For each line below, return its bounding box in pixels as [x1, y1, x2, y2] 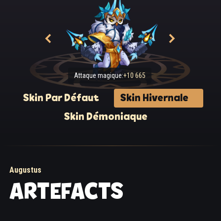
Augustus [9, 165, 41, 175]
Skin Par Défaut [23, 91, 99, 106]
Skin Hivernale [120, 91, 188, 106]
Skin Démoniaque [64, 110, 147, 124]
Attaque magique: [74, 71, 124, 79]
